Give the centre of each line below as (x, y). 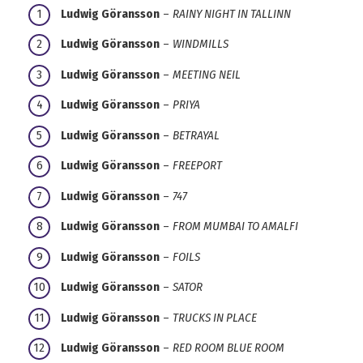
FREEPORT (197, 166)
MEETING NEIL (207, 74)
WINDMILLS (201, 44)
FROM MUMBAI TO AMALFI (235, 226)
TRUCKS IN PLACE (215, 317)
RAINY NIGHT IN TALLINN (232, 13)
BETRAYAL (196, 135)
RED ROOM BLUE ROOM (228, 348)
